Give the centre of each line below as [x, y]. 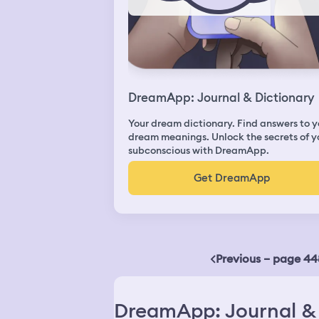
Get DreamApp [231, 178]
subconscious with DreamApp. [199, 150]
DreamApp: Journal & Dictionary [221, 97]
